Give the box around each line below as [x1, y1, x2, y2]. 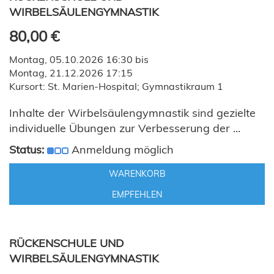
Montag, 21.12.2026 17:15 [9, 67, 133, 79]
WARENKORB [108, 168, 166, 179]
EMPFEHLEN [112, 189, 162, 200]
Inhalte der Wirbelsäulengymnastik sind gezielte [9, 106, 256, 120]
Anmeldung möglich [72, 143, 174, 157]
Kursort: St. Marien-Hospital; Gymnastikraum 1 [9, 80, 223, 92]
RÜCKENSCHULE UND [9, 236, 124, 250]
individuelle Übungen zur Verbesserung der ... [9, 121, 240, 135]
